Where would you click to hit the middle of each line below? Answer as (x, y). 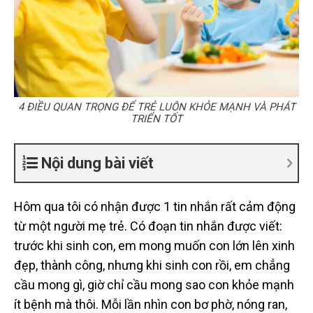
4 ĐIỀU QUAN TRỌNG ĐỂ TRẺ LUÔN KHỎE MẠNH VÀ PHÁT (156, 107)
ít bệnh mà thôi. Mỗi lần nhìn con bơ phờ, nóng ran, (151, 304)
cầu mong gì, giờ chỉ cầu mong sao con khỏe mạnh (154, 284)
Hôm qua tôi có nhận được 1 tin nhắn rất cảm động (155, 206)
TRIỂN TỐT (156, 118)
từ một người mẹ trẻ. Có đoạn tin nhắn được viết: (148, 226)
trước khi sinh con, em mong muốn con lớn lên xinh (154, 245)
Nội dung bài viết (97, 163)
